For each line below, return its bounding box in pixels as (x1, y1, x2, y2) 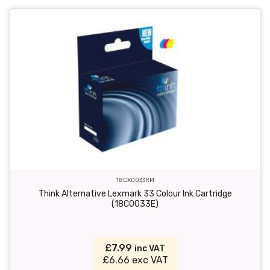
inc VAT (134, 243, 165, 254)
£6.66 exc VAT (102, 254, 168, 266)
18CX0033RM (116, 176, 154, 183)
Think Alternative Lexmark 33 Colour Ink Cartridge (38, 188, 232, 199)
